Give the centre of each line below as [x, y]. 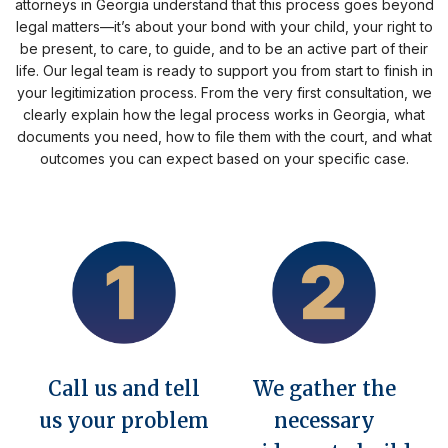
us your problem [124, 421]
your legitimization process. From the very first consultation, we [224, 92]
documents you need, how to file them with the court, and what [224, 136]
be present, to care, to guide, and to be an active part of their [224, 48]
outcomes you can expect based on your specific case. [224, 158]
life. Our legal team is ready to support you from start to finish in [224, 70]
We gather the [324, 389]
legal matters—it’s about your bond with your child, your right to [224, 26]
